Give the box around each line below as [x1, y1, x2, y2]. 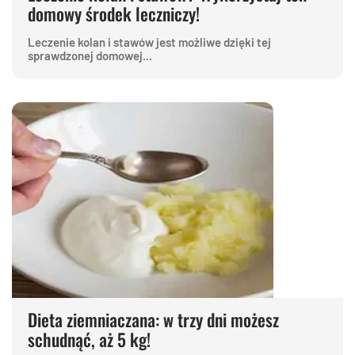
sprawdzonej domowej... [28, 48, 152, 63]
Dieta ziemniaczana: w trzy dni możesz [28, 307, 279, 333]
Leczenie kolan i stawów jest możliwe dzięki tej [28, 35, 271, 50]
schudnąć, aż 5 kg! [28, 326, 151, 353]
